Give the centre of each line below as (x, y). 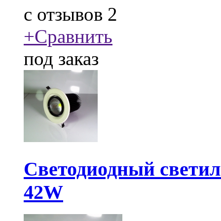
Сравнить (74, 37)
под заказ (61, 59)
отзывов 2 (75, 14)
